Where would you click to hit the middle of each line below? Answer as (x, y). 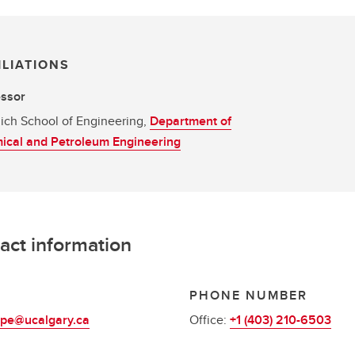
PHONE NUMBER (248, 295)
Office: (209, 320)
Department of (190, 121)
